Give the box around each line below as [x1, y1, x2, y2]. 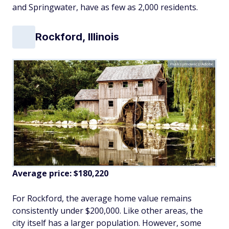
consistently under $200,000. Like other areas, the [12, 205, 203, 217]
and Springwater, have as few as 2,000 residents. [12, 1, 198, 13]
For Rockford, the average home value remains [12, 193, 192, 204]
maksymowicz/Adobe [170, 60, 213, 66]
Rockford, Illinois [35, 31, 119, 43]
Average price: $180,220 [12, 168, 108, 179]
